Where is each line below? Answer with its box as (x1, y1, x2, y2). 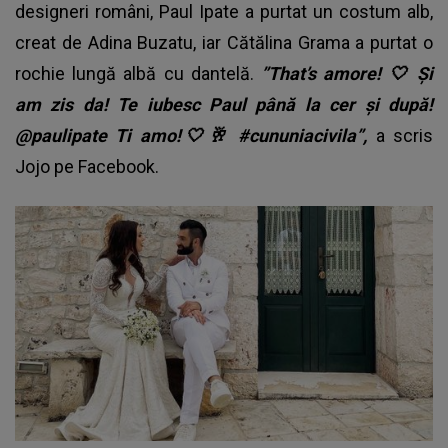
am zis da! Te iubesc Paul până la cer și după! (15, 93, 433, 115)
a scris (375, 124, 433, 146)
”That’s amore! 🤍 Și (261, 62, 434, 84)
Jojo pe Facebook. (15, 155, 159, 177)
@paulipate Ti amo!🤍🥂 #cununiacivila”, (15, 124, 376, 146)
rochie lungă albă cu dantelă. (15, 62, 262, 84)
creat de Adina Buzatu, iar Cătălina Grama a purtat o (15, 31, 433, 53)
